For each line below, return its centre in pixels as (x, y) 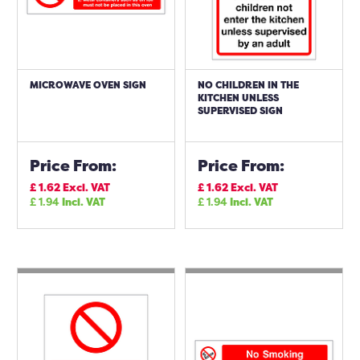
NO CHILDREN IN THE (248, 85)
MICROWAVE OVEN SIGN (88, 85)
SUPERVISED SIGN (240, 110)
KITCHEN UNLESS (238, 98)
